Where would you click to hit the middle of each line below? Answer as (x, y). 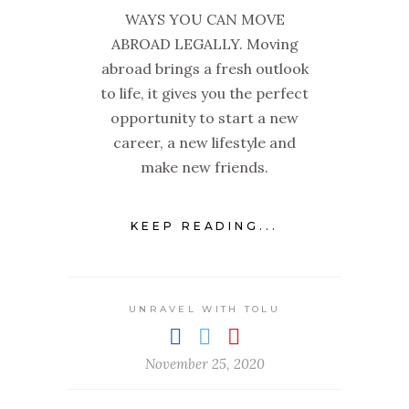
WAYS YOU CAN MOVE (204, 20)
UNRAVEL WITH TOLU (204, 309)
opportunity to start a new (204, 118)
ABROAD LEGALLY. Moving (204, 44)
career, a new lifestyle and (204, 143)
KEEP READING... (204, 225)
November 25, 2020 (204, 363)
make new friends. (204, 168)
